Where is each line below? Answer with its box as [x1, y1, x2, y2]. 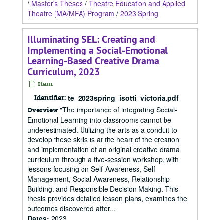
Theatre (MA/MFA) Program [27, 8, 114, 18]
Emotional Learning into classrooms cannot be [27, 115, 171, 125]
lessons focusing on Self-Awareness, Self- [27, 164, 158, 174]
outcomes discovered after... [27, 203, 115, 213]
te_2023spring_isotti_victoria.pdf [68, 93, 179, 103]
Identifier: [34, 93, 66, 102]
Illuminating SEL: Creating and [27, 33, 155, 46]
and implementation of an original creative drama [27, 144, 180, 154]
